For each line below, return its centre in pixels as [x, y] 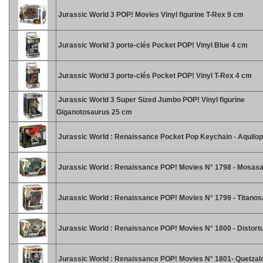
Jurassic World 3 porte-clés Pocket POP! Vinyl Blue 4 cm [152, 45]
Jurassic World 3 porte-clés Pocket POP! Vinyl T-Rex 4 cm [154, 76]
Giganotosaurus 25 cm [94, 112]
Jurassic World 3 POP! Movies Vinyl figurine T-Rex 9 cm [150, 15]
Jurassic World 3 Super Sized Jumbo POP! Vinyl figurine [151, 100]
